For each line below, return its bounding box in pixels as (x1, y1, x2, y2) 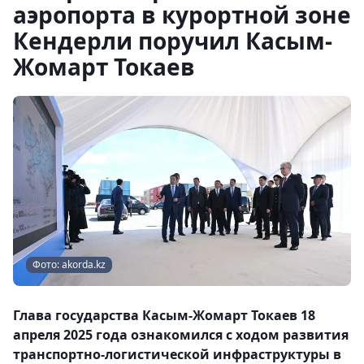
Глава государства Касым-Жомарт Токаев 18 (13, 306, 315, 324)
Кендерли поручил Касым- (13, 25, 332, 56)
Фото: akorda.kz (32, 258, 106, 271)
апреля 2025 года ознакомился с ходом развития (13, 326, 349, 344)
